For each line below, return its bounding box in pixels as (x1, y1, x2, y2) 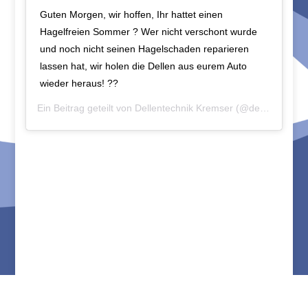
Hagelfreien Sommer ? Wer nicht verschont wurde (40, 26, 258, 38)
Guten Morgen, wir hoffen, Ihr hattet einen (40, 9, 223, 21)
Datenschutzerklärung (158, 286, 257, 298)
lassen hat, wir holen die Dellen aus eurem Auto (40, 60, 247, 72)
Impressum (94, 286, 146, 298)
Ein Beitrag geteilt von (37, 102, 135, 114)
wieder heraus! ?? (40, 78, 119, 89)
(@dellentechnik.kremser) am (233, 102, 261, 114)
